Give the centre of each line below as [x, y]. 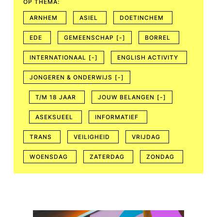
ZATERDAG [107, 156]
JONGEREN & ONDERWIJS [71, 77]
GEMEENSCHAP [89, 37]
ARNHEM [44, 17]
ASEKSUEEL [54, 117]
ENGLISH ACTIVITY [148, 57]
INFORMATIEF [117, 117]
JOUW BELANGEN [126, 97]
